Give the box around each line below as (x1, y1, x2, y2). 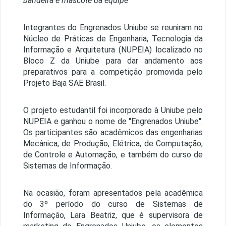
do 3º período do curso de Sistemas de (23, 199, 203, 209)
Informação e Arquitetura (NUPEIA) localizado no (23, 45, 203, 55)
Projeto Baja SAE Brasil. (23, 78, 108, 88)
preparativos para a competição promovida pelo (23, 67, 203, 77)
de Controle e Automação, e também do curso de (23, 150, 203, 160)
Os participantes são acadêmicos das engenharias (23, 128, 203, 138)
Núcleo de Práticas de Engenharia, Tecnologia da (23, 34, 203, 44)
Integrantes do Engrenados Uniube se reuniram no (23, 23, 203, 33)
